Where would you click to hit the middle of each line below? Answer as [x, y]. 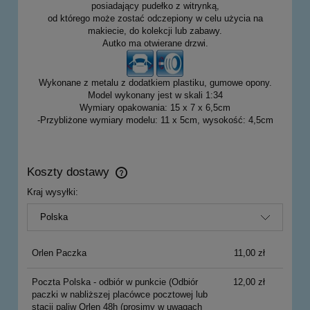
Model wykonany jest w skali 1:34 [155, 95]
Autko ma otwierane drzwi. [155, 44]
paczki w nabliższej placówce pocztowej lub [119, 294]
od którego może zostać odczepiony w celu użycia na [155, 19]
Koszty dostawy [70, 172]
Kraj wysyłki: [53, 192]
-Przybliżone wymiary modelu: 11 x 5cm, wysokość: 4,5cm [155, 120]
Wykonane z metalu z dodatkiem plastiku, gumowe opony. [155, 83]
